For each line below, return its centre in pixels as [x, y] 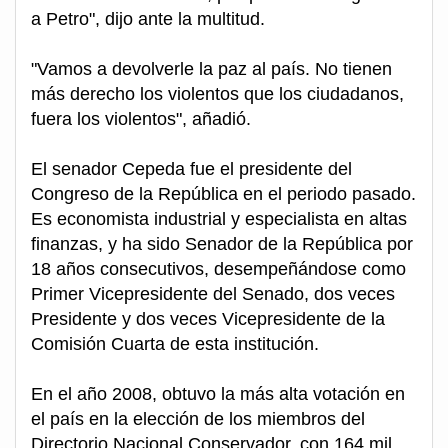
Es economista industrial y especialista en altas [219, 219]
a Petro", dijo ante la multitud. [148, 19]
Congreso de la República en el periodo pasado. [223, 194]
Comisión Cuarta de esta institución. [175, 344]
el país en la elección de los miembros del [198, 419]
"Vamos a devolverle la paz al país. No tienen [211, 69]
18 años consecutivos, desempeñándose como [218, 269]
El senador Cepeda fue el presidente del [191, 169]
